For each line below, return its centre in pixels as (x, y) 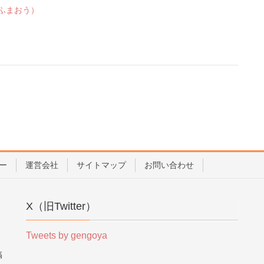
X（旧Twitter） (61, 206)
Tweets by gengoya (67, 235)
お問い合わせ (169, 165)
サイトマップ (101, 165)
